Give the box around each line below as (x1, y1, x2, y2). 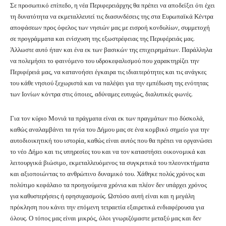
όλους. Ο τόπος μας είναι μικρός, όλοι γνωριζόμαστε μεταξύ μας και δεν (10, 213, 201, 222)
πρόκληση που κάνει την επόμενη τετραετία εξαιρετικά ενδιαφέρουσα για (10, 202, 204, 211)
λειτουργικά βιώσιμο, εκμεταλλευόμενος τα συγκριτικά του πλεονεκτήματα (10, 157, 209, 166)
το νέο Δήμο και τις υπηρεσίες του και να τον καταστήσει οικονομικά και (10, 146, 206, 155)
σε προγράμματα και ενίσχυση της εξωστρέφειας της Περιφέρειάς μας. (10, 33, 195, 42)
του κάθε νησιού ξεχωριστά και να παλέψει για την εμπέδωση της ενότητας (10, 78, 208, 87)
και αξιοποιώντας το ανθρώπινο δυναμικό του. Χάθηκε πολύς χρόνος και (10, 168, 205, 178)
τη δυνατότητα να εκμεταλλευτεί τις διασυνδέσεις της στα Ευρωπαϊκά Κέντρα (10, 11, 213, 20)
